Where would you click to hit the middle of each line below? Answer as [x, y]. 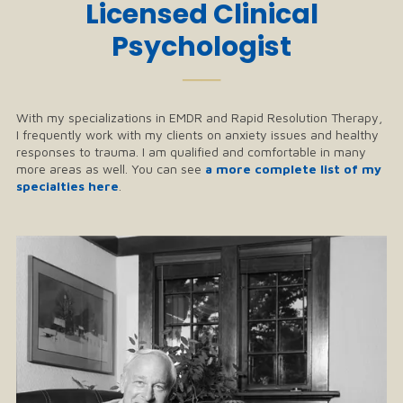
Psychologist [201, 47]
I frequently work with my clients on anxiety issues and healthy [197, 135]
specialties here [67, 186]
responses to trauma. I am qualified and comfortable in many [191, 152]
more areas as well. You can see [111, 169]
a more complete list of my [293, 169]
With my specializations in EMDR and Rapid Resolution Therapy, [199, 118]
